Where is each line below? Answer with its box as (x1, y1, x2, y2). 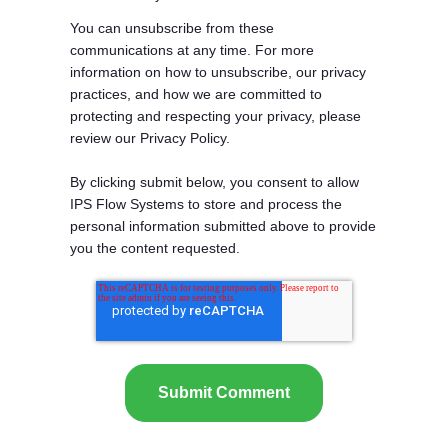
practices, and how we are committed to (70, 85, 322, 102)
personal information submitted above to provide (70, 217, 376, 234)
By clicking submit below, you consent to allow (70, 173, 359, 190)
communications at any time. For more (70, 41, 314, 58)
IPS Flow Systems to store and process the (70, 195, 342, 212)
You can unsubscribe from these (70, 19, 274, 36)
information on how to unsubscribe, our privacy (70, 63, 366, 80)
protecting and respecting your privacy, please (70, 107, 361, 124)
